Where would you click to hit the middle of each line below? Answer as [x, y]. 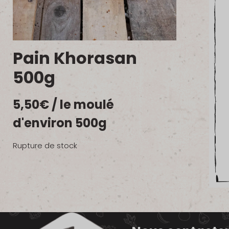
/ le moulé [83, 104]
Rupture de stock [45, 145]
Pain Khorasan [75, 58]
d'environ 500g [60, 123]
